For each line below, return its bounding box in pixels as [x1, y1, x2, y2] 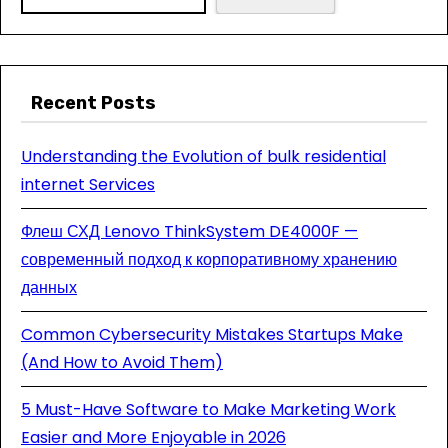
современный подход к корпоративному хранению [21, 248, 397, 271]
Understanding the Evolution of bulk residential [21, 145, 386, 168]
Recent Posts [31, 92, 156, 114]
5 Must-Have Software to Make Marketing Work [21, 398, 396, 421]
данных [21, 276, 77, 299]
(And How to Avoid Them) [21, 351, 223, 374]
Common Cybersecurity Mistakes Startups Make [21, 323, 403, 346]
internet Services [21, 173, 155, 196]
